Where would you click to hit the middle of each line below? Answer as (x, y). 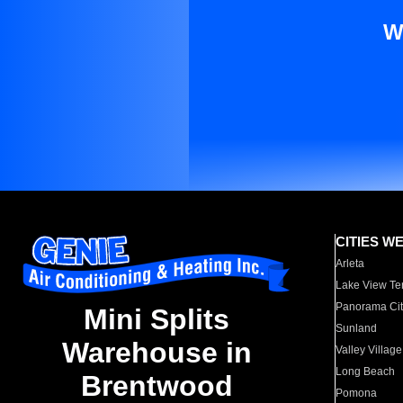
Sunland (357, 328)
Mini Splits (157, 320)
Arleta (350, 264)
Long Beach (366, 372)
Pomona (357, 393)
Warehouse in (157, 353)
